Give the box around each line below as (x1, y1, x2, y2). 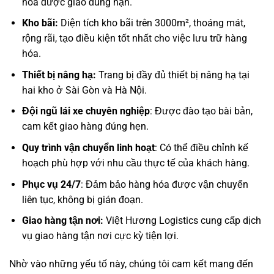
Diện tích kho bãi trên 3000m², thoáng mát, (57, 17, 245, 29)
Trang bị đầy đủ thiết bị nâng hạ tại (95, 68, 250, 81)
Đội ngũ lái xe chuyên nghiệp (21, 105, 150, 117)
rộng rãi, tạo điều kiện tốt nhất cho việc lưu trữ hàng (21, 32, 247, 45)
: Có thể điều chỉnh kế (154, 142, 248, 154)
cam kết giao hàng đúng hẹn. (21, 120, 149, 133)
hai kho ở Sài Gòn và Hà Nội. (21, 84, 147, 96)
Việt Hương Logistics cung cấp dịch (105, 215, 261, 227)
